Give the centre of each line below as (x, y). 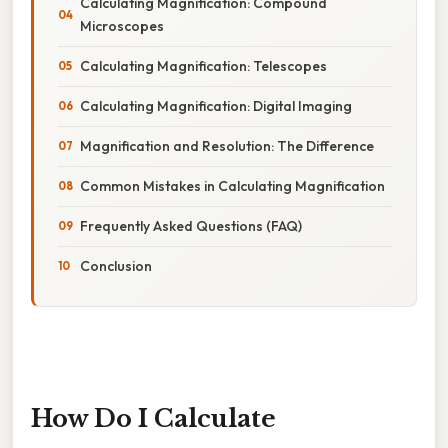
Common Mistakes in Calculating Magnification (232, 185)
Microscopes (122, 25)
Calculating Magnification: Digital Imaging (216, 105)
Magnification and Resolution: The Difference (227, 145)
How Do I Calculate (153, 418)
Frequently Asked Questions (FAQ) (191, 225)
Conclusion (116, 265)
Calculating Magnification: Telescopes (203, 65)
